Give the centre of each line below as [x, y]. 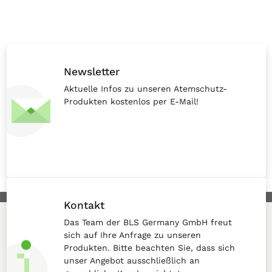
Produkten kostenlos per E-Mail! [131, 101]
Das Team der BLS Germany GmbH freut [148, 222]
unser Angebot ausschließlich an [131, 260]
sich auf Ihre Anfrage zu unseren [132, 235]
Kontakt [84, 205]
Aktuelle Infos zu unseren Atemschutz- [145, 88]
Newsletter [91, 71]
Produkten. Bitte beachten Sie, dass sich [149, 247]
